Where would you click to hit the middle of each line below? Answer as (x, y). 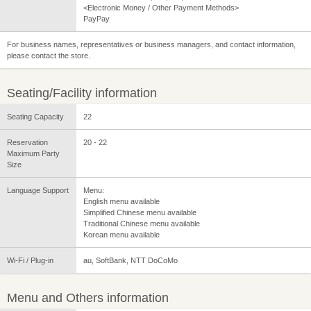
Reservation (27, 142)
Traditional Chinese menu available (142, 223)
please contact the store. (49, 55)
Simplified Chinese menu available (140, 212)
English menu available (121, 201)
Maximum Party (33, 153)
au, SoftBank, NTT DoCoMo (131, 260)
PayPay (96, 18)
